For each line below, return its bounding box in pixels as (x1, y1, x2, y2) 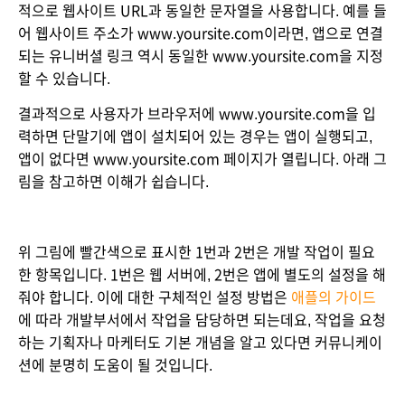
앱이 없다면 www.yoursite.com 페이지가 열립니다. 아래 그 (18, 152, 387, 166)
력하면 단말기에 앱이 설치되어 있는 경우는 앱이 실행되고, (18, 129, 372, 144)
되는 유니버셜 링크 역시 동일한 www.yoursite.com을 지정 (18, 49, 383, 63)
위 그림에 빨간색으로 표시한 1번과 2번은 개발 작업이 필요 (18, 245, 375, 259)
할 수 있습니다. (18, 71, 110, 86)
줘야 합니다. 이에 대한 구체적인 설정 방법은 (18, 290, 291, 305)
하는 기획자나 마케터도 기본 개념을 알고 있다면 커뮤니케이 (18, 335, 382, 350)
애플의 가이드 (291, 290, 376, 305)
